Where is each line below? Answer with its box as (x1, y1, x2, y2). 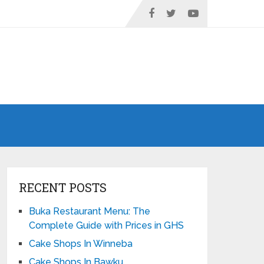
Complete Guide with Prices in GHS (29, 220, 184, 231)
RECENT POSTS (19, 180, 107, 195)
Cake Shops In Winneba (29, 238, 133, 249)
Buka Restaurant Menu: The (29, 206, 151, 217)
